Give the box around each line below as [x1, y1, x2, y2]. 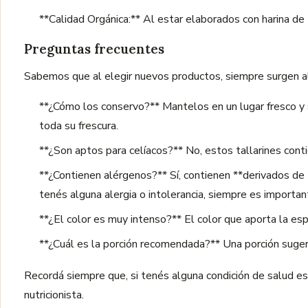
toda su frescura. [39, 118, 118, 133]
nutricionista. [24, 287, 84, 302]
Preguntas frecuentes [24, 41, 164, 57]
